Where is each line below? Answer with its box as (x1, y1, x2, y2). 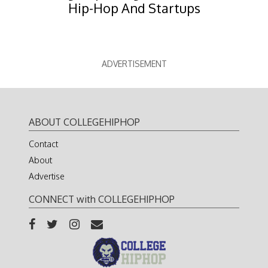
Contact (29, 138, 58, 149)
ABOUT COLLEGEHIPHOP (29, 115, 140, 128)
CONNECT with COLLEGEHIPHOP (29, 193, 175, 205)
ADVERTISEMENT (101, 58, 167, 69)
